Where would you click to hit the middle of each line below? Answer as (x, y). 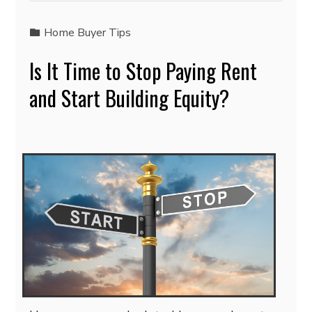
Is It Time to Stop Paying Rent (143, 71)
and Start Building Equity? (130, 98)
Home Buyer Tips (88, 33)
